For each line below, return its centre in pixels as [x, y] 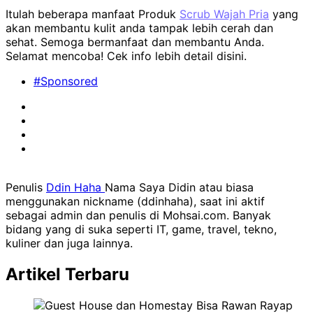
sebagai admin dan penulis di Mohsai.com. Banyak [138, 216]
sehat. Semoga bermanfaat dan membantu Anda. [135, 42]
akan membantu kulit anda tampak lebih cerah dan [139, 28]
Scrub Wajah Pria [224, 14]
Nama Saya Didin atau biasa [179, 188]
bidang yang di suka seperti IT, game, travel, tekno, [141, 230]
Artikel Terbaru [67, 275]
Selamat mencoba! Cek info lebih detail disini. [126, 56]
